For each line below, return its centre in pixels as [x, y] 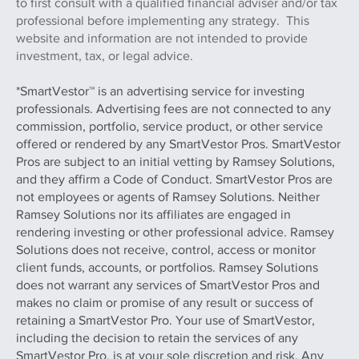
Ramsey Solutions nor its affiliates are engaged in [153, 214]
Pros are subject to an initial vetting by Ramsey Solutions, [175, 161]
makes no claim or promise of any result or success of [165, 302]
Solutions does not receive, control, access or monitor [166, 249]
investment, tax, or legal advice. [105, 55]
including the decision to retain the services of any [157, 337]
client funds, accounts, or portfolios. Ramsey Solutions [167, 267]
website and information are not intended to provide [162, 38]
